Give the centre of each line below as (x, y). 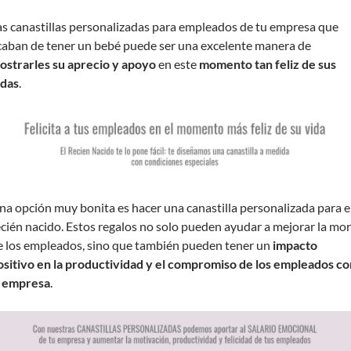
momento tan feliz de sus (268, 64)
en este (177, 64)
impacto (295, 245)
